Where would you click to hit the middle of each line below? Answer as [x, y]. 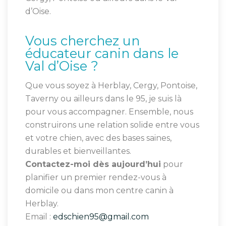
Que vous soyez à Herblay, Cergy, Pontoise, [111, 85]
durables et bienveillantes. [78, 151]
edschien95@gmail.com [101, 216]
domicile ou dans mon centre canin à [99, 190]
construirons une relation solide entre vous [112, 125]
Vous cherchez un [82, 40]
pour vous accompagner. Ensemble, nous [109, 111]
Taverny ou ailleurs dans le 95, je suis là [103, 98]
